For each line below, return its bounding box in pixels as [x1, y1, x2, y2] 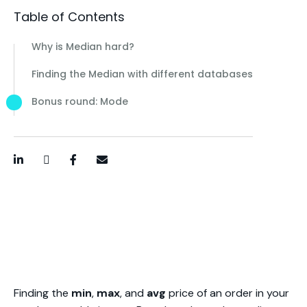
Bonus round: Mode [32, 95, 128, 108]
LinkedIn [17, 162, 58, 173]
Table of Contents [14, 8, 125, 25]
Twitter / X [45, 162, 93, 173]
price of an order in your [169, 286, 289, 300]
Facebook [72, 162, 115, 173]
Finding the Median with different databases [32, 67, 253, 81]
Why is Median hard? [32, 40, 134, 53]
